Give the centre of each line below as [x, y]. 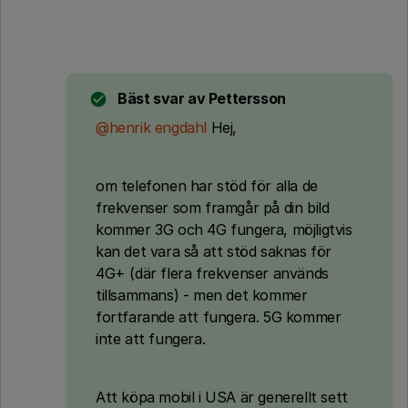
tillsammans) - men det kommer [202, 295]
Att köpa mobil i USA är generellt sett [222, 397]
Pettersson [245, 98]
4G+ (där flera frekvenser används [212, 273]
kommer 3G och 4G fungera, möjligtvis [224, 229]
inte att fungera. [153, 339]
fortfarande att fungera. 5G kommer [219, 317]
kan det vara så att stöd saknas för [214, 251]
